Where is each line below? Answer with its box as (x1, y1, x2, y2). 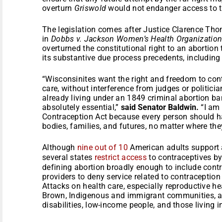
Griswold (74, 3, 107, 13)
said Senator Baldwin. (120, 102, 199, 112)
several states (42, 152, 95, 162)
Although (42, 142, 77, 152)
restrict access (94, 152, 147, 162)
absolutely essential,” (42, 102, 121, 112)
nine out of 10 (77, 142, 128, 152)
